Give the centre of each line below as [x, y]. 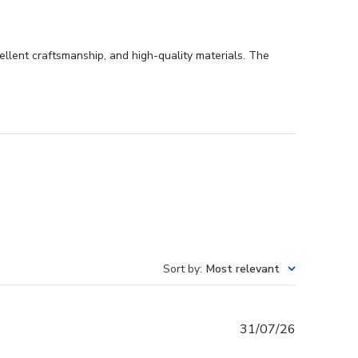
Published [323, 329]
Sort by [181, 269]
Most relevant [243, 269]
